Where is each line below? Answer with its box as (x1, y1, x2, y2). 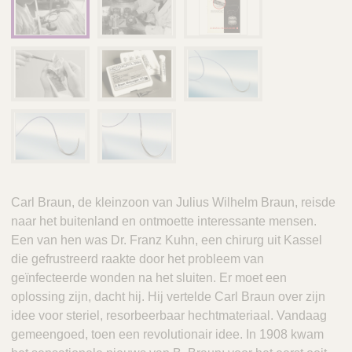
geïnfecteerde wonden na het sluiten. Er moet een (11, 271, 287, 285)
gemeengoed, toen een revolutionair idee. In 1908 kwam (11, 328, 324, 342)
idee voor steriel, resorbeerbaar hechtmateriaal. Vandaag (11, 309, 327, 323)
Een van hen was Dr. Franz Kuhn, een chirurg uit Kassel (11, 233, 322, 247)
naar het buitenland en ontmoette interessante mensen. (11, 214, 317, 229)
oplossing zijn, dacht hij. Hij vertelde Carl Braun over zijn (11, 290, 325, 304)
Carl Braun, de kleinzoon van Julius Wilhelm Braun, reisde (11, 196, 335, 210)
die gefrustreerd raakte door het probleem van (11, 252, 264, 266)
